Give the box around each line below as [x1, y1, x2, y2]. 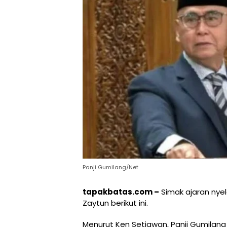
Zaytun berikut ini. [83, 198, 148, 209]
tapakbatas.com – [83, 186, 159, 198]
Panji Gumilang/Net [83, 163, 138, 172]
